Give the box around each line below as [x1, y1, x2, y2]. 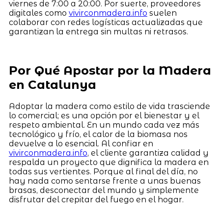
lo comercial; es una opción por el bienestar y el [8, 111, 199, 121]
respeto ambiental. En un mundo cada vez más [8, 120, 199, 130]
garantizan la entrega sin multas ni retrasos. [8, 27, 188, 37]
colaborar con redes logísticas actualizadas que [8, 18, 203, 27]
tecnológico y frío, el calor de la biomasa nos [8, 130, 188, 139]
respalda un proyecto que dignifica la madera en [8, 158, 209, 167]
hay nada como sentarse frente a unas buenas [8, 176, 201, 186]
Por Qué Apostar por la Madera [8, 63, 211, 78]
